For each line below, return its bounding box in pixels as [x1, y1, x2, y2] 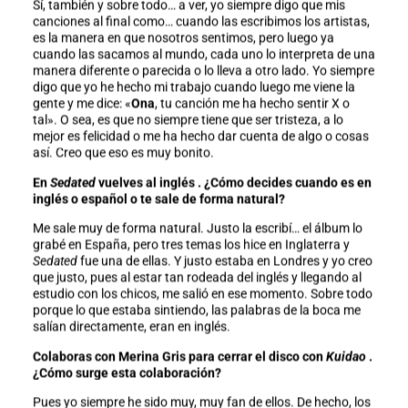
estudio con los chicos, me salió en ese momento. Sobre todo [32, 286, 372, 301]
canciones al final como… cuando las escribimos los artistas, [32, 14, 370, 29]
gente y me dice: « [32, 96, 131, 111]
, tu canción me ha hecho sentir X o [154, 96, 350, 111]
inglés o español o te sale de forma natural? [32, 191, 285, 207]
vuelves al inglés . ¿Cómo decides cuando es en [95, 175, 372, 190]
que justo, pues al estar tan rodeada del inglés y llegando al [32, 270, 362, 285]
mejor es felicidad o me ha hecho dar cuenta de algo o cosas [32, 128, 369, 144]
